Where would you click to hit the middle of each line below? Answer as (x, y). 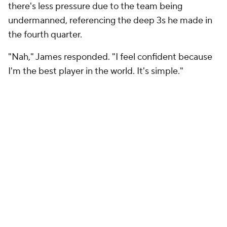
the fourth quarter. (45, 35)
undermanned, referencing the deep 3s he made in (110, 21)
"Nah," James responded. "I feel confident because (110, 57)
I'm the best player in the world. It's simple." (96, 71)
